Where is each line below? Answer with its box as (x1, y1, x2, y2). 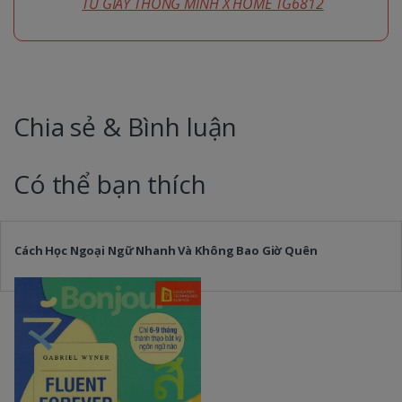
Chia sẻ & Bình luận (13, 109, 238, 144)
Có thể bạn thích (13, 166, 206, 201)
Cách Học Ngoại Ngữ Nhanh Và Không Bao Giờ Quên (13, 241, 318, 258)
